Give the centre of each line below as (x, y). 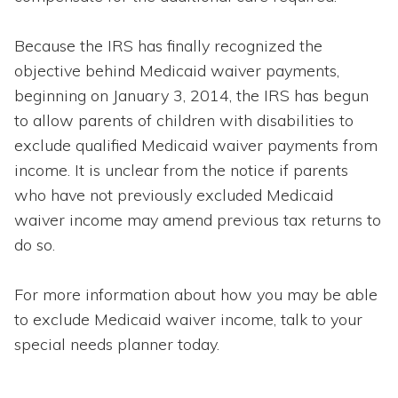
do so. (35, 244)
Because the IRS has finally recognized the (168, 45)
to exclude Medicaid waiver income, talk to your (188, 319)
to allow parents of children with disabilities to (184, 120)
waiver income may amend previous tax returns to (198, 219)
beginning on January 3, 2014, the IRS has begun (191, 95)
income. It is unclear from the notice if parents (181, 170)
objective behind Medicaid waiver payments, (177, 70)
